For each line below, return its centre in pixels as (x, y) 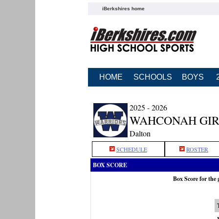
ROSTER (197, 149)
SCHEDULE (131, 149)
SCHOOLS (153, 77)
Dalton (140, 133)
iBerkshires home (123, 8)
